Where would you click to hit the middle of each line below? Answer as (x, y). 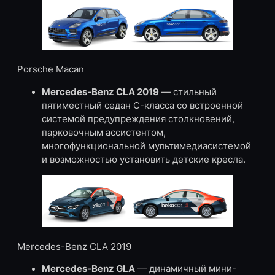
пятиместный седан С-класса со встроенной (142, 105)
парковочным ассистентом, (104, 132)
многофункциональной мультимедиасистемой (146, 146)
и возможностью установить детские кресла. (144, 159)
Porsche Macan (51, 70)
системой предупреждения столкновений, (138, 119)
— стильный (188, 92)
